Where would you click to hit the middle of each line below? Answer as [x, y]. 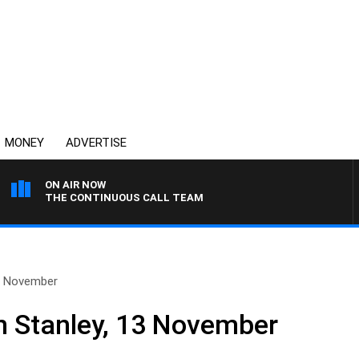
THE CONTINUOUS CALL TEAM [124, 198]
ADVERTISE [96, 143]
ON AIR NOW [75, 185]
